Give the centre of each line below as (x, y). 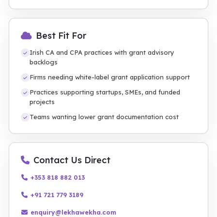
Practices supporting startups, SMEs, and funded (105, 92)
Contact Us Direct (72, 160)
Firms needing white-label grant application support (110, 77)
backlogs (44, 62)
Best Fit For (61, 36)
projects (42, 102)
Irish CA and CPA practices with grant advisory (102, 52)
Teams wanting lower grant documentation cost (104, 117)
